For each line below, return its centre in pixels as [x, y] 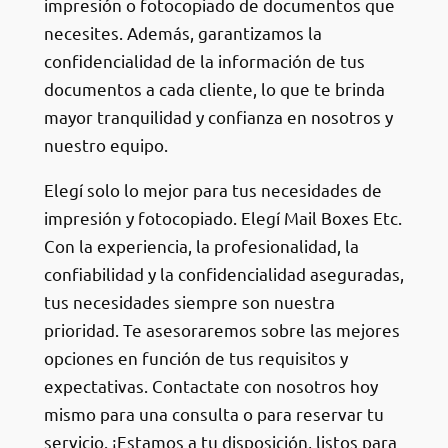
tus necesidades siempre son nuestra [189, 301]
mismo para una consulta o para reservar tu [213, 413]
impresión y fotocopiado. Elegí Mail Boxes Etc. [222, 217]
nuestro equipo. [105, 145]
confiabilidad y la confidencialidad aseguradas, [223, 273]
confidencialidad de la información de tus [204, 61]
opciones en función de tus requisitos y [195, 357]
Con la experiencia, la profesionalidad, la [201, 245]
